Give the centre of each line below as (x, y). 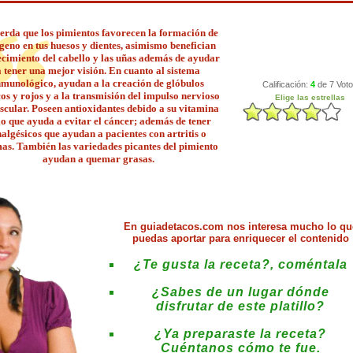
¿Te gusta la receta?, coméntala (240, 264)
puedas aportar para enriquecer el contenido (240, 238)
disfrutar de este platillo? (240, 306)
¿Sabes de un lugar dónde (240, 292)
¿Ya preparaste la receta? (240, 334)
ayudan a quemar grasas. (98, 159)
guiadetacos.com (182, 227)
